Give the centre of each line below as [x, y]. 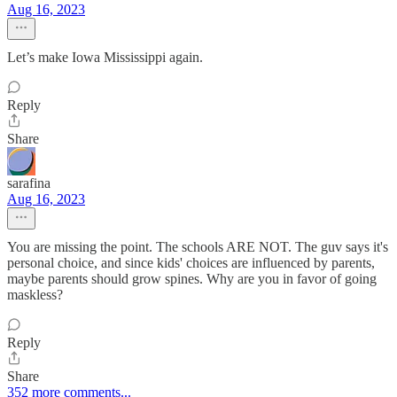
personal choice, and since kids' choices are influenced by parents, [191, 263]
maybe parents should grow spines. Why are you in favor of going [192, 279]
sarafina [29, 183]
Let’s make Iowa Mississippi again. [105, 58]
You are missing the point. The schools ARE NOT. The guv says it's [198, 247]
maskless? [35, 295]
